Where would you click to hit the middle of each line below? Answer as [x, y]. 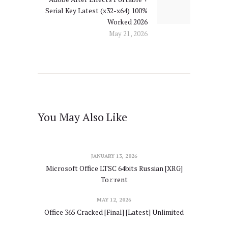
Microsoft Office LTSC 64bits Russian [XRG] [114, 168]
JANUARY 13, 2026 [114, 156]
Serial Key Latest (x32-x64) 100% [96, 10]
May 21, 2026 [128, 33]
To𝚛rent [114, 179]
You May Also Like [82, 117]
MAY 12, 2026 [114, 200]
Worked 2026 [127, 22]
